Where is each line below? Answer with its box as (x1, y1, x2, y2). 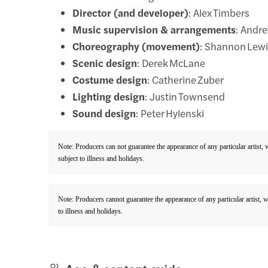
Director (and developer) (72, 5, 189, 20)
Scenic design (72, 55, 138, 70)
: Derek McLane (137, 55, 206, 70)
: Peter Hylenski (136, 105, 205, 120)
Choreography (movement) (72, 38, 200, 53)
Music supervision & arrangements (72, 22, 236, 36)
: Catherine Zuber (147, 72, 224, 87)
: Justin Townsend (145, 89, 226, 103)
